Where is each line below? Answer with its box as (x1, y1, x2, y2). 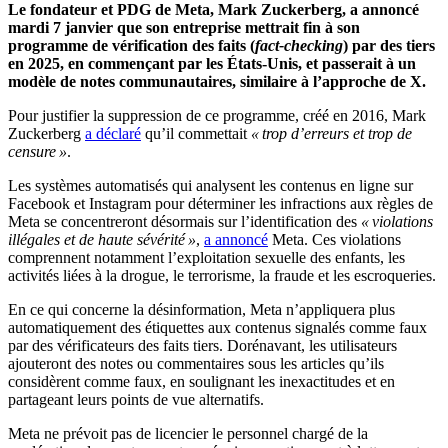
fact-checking (255, 37, 343, 55)
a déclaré (85, 125, 141, 143)
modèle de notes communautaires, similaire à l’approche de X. (8, 73, 426, 91)
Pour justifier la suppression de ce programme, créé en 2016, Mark (8, 107, 426, 125)
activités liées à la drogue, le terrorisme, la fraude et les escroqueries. (8, 267, 436, 285)
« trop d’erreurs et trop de (251, 125, 412, 143)
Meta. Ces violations (268, 231, 401, 249)
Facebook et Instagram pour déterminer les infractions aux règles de (8, 195, 433, 213)
